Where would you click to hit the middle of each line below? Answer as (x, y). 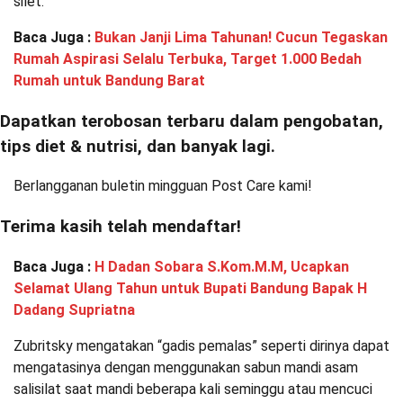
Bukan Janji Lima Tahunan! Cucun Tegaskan (241, 37)
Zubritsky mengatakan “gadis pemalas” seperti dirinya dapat (201, 345)
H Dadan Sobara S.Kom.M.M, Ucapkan (222, 266)
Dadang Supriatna (74, 309)
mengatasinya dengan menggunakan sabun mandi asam (186, 367)
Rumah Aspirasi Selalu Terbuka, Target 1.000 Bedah (188, 59)
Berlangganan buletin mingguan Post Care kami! (163, 186)
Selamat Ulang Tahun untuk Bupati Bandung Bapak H (190, 288)
